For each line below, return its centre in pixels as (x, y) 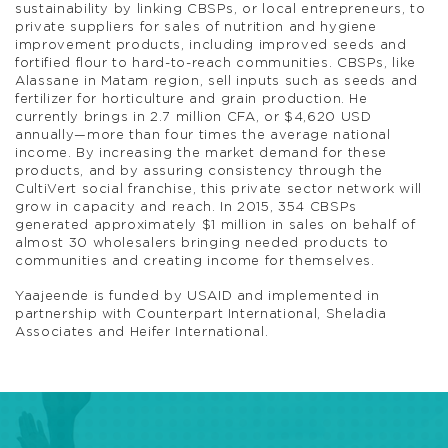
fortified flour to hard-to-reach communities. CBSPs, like (216, 63)
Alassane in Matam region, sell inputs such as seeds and (216, 81)
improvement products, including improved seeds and (211, 45)
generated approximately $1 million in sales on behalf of (215, 225)
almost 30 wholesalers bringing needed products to (202, 243)
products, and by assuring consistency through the (199, 171)
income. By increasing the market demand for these (201, 153)
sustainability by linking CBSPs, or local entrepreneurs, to (220, 9)
